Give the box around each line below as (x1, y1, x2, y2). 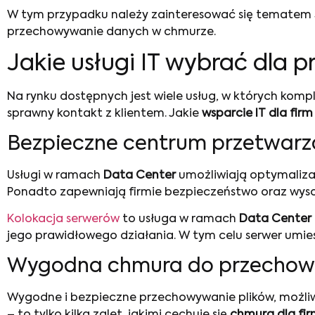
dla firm (269, 108, 313, 120)
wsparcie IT (202, 108, 266, 120)
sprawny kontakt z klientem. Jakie (7, 108, 202, 120)
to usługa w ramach (120, 214, 239, 226)
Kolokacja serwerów (7, 214, 120, 226)
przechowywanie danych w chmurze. (7, 26, 216, 38)
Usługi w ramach (7, 169, 103, 181)
